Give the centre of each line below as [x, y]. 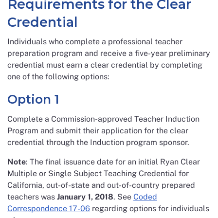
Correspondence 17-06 [49, 209]
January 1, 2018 [85, 197]
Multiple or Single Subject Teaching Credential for [98, 173]
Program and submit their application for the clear [98, 131]
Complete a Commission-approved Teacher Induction [103, 119]
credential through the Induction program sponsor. [98, 142]
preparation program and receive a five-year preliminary [109, 53]
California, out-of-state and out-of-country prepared [101, 185]
